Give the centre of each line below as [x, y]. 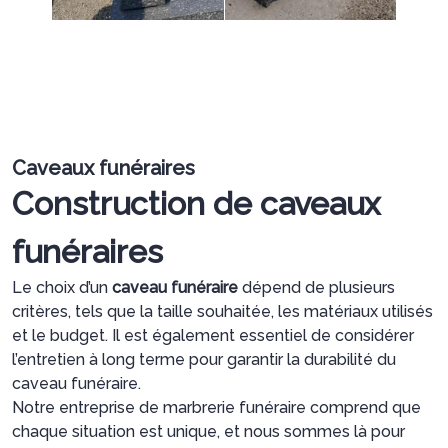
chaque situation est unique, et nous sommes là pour [208, 432]
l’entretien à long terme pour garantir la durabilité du [204, 360]
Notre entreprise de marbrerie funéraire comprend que [216, 408]
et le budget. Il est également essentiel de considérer [213, 336]
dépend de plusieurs [316, 288]
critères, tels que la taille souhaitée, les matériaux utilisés [222, 312]
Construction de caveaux [196, 204]
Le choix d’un [62, 288]
